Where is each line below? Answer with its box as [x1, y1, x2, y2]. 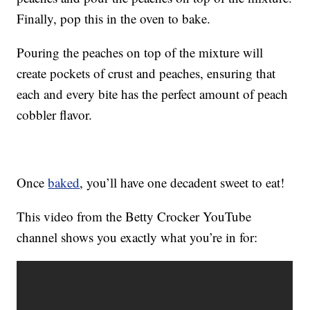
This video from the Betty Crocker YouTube [17, 208, 252, 226]
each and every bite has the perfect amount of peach [17, 85, 289, 103]
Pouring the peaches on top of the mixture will [17, 44, 264, 62]
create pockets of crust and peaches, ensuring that [17, 64, 276, 82]
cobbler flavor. [17, 106, 93, 124]
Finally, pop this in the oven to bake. [17, 10, 211, 28]
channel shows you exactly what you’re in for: [17, 228, 258, 246]
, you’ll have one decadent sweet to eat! [80, 174, 285, 192]
